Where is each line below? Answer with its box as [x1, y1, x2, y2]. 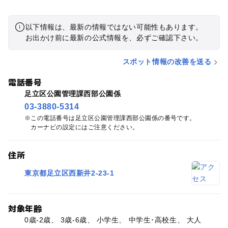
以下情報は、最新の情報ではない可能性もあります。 [25, 23, 203, 32]
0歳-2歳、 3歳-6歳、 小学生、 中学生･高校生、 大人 [24, 216, 202, 224]
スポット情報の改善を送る [122, 58, 212, 66]
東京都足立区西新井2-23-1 [24, 168, 115, 177]
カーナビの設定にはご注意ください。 [31, 124, 139, 131]
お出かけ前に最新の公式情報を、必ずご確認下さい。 [25, 34, 203, 42]
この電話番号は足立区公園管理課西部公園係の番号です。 [31, 115, 196, 122]
